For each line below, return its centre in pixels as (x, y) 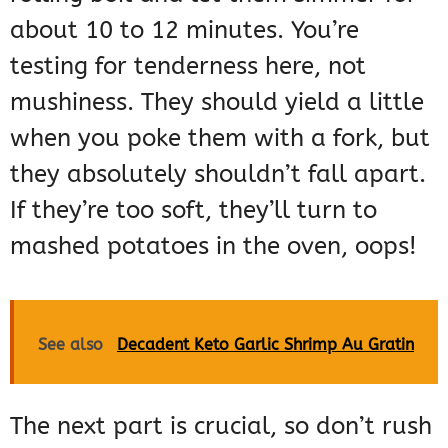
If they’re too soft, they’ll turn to (193, 210)
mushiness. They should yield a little (217, 102)
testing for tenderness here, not (188, 66)
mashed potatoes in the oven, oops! (213, 246)
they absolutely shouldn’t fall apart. (218, 174)
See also (70, 345)
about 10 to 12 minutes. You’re (184, 30)
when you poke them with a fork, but (220, 138)
